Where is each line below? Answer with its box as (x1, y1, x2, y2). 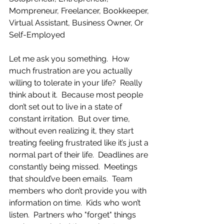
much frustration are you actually (9, 66, 134, 75)
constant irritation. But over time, (9, 114, 132, 123)
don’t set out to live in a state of (9, 102, 124, 111)
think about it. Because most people (9, 90, 145, 99)
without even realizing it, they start (9, 126, 135, 135)
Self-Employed (9, 30, 65, 39)
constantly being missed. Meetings (9, 162, 139, 171)
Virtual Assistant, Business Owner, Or (9, 18, 145, 27)
